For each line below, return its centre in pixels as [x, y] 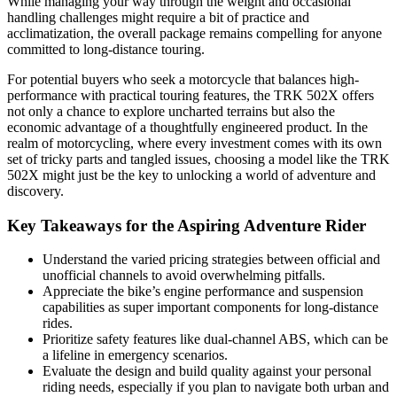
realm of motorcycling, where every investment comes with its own [195, 143]
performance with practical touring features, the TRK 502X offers [191, 95]
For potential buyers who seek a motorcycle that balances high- [183, 79]
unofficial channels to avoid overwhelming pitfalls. [184, 276]
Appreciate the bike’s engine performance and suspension [203, 292]
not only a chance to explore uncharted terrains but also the [171, 111]
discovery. [35, 191]
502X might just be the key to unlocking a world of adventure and [191, 175]
